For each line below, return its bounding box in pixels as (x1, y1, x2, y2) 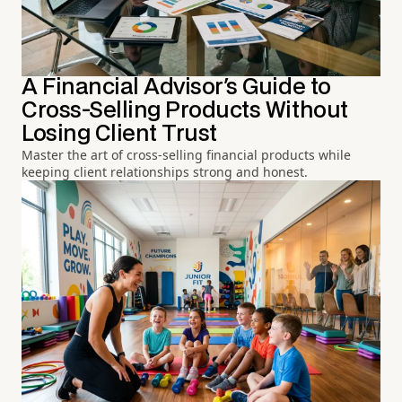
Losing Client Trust (22, 124, 217, 145)
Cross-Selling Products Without (22, 100, 348, 122)
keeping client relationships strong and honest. (22, 163, 308, 181)
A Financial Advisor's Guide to (22, 77, 331, 99)
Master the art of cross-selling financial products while (22, 146, 351, 164)
